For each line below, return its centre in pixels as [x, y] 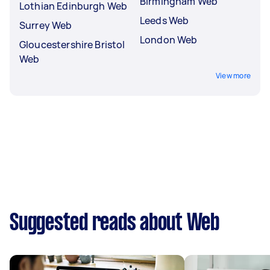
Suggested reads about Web [115, 224]
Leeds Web [165, 20]
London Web [169, 40]
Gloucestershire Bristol [72, 45]
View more [233, 76]
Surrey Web [46, 25]
